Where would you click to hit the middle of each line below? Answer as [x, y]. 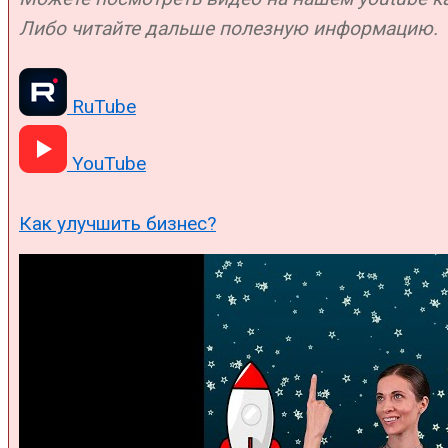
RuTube [101, 107]
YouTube [106, 164]
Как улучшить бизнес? [117, 224]
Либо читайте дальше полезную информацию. [228, 29]
